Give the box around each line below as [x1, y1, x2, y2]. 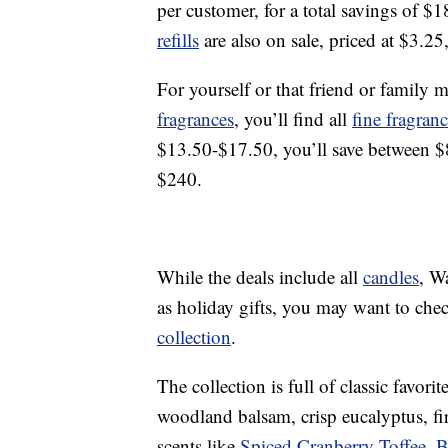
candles [363, 264, 419, 290]
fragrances [157, 106, 234, 132]
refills [157, 27, 199, 53]
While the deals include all [157, 264, 363, 290]
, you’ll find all [234, 106, 352, 132]
